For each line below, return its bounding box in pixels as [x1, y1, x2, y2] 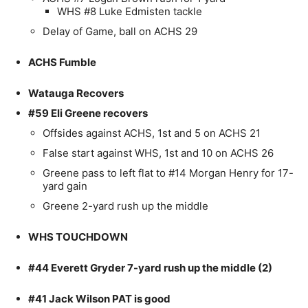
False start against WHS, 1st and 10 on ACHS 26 [43, 146, 274, 160]
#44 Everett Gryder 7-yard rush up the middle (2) [28, 261, 272, 275]
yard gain [43, 179, 87, 193]
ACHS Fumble [28, 56, 96, 69]
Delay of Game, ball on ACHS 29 [43, 25, 197, 38]
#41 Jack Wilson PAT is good [28, 292, 170, 306]
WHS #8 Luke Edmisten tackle [57, 5, 202, 19]
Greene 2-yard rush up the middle [43, 199, 208, 213]
